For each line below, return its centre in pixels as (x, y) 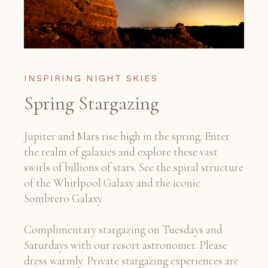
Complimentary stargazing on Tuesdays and (123, 230)
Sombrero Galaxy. (64, 199)
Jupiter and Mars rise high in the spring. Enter (127, 136)
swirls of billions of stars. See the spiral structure (134, 167)
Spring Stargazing (92, 103)
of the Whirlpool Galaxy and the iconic (112, 183)
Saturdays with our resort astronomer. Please (126, 245)
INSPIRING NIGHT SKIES (91, 79)
